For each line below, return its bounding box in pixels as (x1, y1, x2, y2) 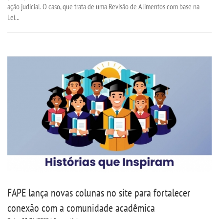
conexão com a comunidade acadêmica (7, 201, 155, 215)
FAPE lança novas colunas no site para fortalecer (7, 186, 190, 200)
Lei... (7, 12, 20, 22)
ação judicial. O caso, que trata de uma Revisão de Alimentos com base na (7, 1, 199, 11)
